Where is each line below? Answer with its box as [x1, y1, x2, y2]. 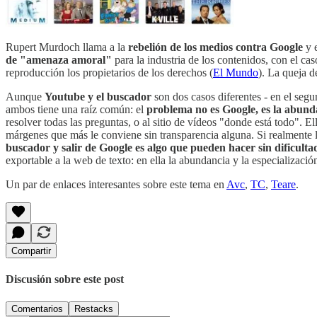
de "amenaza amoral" [6, 54, 112, 67]
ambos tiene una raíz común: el [6, 103, 146, 116]
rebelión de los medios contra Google [128, 41, 303, 54]
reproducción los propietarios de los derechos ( [6, 67, 213, 79]
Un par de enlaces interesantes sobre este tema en [6, 178, 226, 191]
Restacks [74, 303, 113, 314]
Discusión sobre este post [6, 273, 124, 286]
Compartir [11, 246, 51, 257]
